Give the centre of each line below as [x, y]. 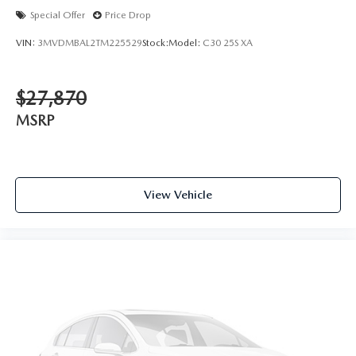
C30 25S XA [228, 43]
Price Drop [128, 15]
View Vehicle [178, 195]
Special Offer [58, 15]
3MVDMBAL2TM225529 [90, 43]
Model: [186, 43]
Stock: [155, 43]
